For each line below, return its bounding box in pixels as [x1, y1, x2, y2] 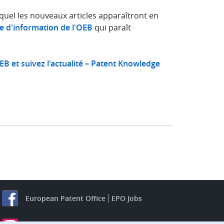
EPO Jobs [111, 193, 142, 203]
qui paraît [92, 22, 131, 33]
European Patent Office [25, 193, 105, 203]
